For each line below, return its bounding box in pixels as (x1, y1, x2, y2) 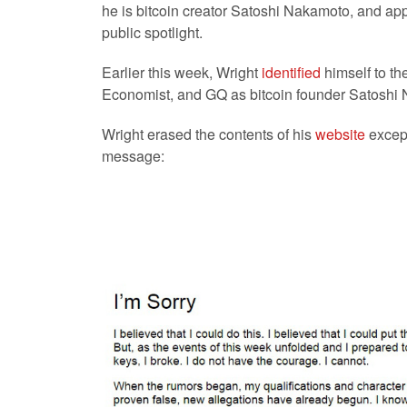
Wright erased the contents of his (102, 124, 315, 144)
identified (262, 62, 321, 83)
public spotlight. (102, 22, 203, 43)
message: (102, 145, 164, 166)
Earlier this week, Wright (102, 62, 262, 83)
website (315, 124, 365, 144)
